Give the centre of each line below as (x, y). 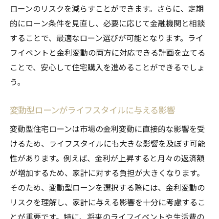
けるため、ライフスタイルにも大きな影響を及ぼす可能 (108, 143)
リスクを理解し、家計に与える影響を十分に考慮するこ (108, 202)
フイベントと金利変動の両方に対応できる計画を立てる (108, 52)
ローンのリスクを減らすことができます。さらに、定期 (107, 8)
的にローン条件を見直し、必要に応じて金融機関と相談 (107, 23)
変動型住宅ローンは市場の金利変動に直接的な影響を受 (107, 128)
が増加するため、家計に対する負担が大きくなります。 (107, 172)
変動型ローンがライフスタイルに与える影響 (92, 109)
